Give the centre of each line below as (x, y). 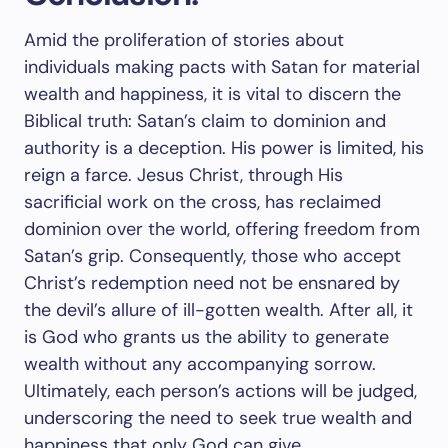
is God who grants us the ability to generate (206, 337)
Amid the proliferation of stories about (184, 40)
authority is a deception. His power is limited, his (224, 148)
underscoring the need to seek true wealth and (218, 418)
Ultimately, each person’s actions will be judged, (220, 391)
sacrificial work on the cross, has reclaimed (202, 202)
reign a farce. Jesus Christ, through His (183, 175)
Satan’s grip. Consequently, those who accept (212, 256)
